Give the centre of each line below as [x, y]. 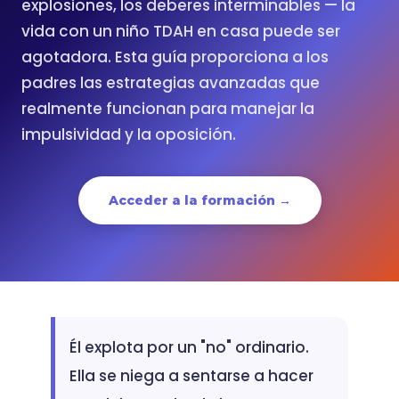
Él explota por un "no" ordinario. [189, 347]
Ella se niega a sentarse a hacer [191, 376]
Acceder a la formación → [199, 200]
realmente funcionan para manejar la [168, 109]
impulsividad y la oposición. [129, 134]
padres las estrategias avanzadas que [171, 83]
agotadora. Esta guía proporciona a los [175, 57]
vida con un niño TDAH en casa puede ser [181, 31]
